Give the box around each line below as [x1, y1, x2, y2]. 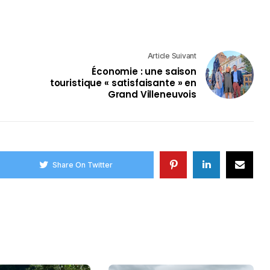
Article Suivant [147, 51, 196, 61]
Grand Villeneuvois [107, 88, 196, 101]
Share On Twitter [52, 160, 113, 169]
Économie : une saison [92, 65, 196, 78]
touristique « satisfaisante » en [49, 77, 196, 90]
